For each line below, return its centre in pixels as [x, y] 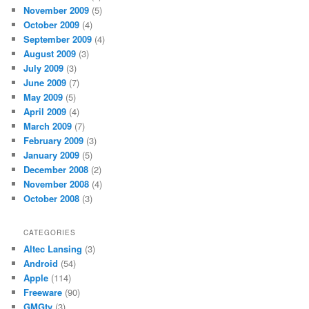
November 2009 [57, 10]
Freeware [43, 292]
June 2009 [45, 82]
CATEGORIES [50, 232]
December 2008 [56, 169]
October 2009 [52, 24]
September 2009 [58, 39]
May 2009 [43, 97]
